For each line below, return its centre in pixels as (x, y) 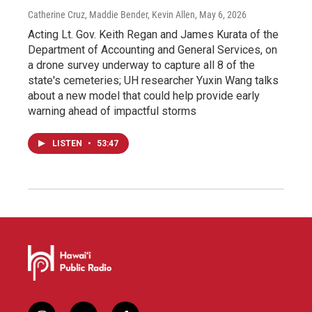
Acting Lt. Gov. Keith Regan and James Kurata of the (153, 34)
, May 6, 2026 (221, 14)
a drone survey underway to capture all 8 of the (141, 65)
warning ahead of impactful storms (112, 111)
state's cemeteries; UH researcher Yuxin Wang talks (153, 80)
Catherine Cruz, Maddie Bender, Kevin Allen (111, 14)
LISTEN (68, 143)
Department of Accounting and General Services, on (153, 49)
